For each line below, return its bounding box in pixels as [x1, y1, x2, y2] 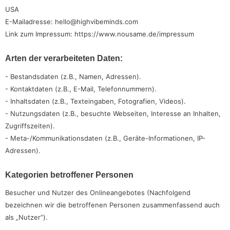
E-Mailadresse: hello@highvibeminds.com [5, 17, 138, 26]
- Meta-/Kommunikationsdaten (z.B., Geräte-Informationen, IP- [5, 133, 205, 142]
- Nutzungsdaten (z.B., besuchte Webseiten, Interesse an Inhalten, [5, 109, 221, 118]
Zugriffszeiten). [5, 121, 55, 130]
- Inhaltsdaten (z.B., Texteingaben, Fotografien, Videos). [5, 97, 186, 105]
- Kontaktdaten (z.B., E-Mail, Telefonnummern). [5, 84, 157, 93]
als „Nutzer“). [5, 213, 48, 222]
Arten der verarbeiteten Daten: [5, 54, 123, 63]
